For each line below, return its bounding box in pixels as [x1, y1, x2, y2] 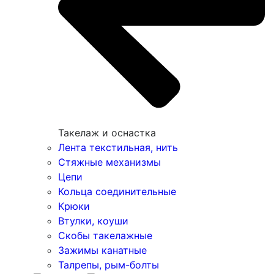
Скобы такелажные [58, 229, 152, 242]
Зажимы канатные [58, 244, 147, 257]
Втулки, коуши [58, 215, 128, 228]
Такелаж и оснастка [58, 127, 156, 139]
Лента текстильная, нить [58, 141, 178, 154]
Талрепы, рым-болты [58, 259, 159, 272]
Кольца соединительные [58, 185, 176, 198]
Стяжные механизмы [58, 156, 161, 169]
